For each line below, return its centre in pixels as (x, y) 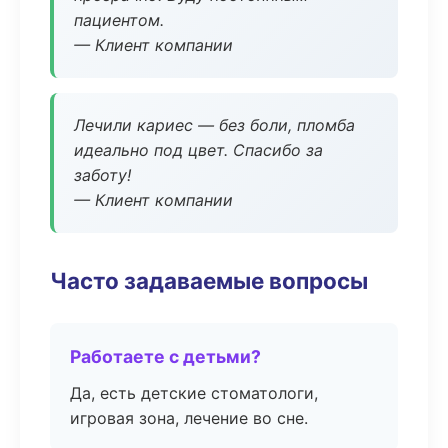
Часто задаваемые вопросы (209, 280)
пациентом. (119, 20)
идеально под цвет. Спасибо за (198, 150)
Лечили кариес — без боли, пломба (214, 125)
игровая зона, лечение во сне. (189, 418)
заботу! (102, 175)
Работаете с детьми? (165, 356)
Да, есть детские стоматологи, (194, 393)
